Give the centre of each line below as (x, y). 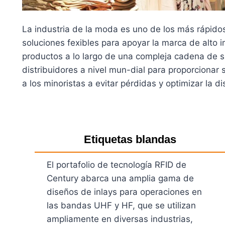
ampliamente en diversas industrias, (120, 219)
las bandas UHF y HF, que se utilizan (121, 205)
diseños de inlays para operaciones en (124, 192)
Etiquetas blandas (130, 139)
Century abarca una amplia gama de (120, 178)
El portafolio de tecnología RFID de (117, 164)
